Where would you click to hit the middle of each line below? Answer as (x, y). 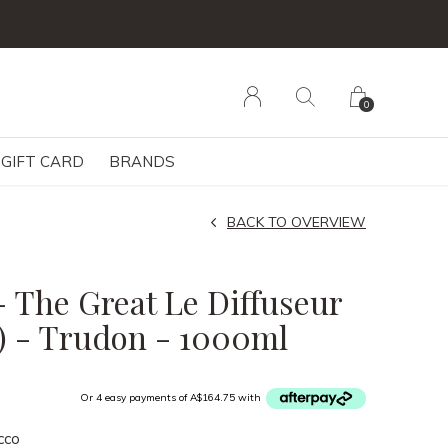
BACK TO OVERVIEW (296, 222)
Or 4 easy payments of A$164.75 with (172, 398)
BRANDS (142, 161)
